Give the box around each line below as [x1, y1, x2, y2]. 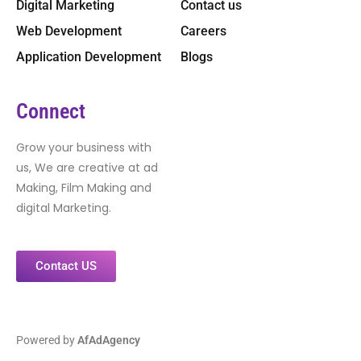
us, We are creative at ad [16, 159, 158, 176]
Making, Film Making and [16, 179, 151, 196]
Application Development [16, 48, 161, 64]
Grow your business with [16, 139, 151, 156]
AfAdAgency [77, 333, 140, 346]
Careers [180, 23, 226, 39]
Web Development [16, 23, 122, 39]
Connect [16, 98, 85, 123]
